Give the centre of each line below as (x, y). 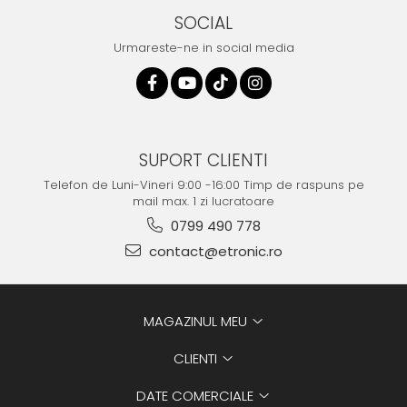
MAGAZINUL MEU (197, 322)
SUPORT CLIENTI (203, 161)
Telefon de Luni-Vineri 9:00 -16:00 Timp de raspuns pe (203, 185)
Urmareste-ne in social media (203, 48)
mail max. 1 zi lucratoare (203, 202)
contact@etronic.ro (213, 252)
